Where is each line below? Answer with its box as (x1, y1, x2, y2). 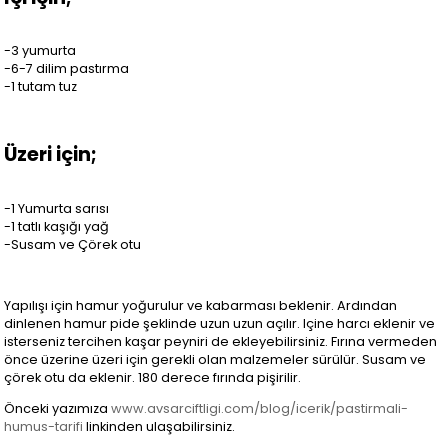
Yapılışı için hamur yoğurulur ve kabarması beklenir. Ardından (4, 297, 398, 315)
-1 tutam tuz (4, 78, 78, 96)
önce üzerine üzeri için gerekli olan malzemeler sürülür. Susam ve (4, 351, 427, 369)
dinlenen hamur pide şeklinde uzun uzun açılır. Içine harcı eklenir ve (4, 315, 436, 333)
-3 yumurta (4, 42, 77, 60)
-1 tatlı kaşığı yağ (4, 217, 110, 235)
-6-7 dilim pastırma (4, 60, 130, 78)
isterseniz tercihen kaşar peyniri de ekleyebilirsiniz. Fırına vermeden (4, 333, 438, 351)
